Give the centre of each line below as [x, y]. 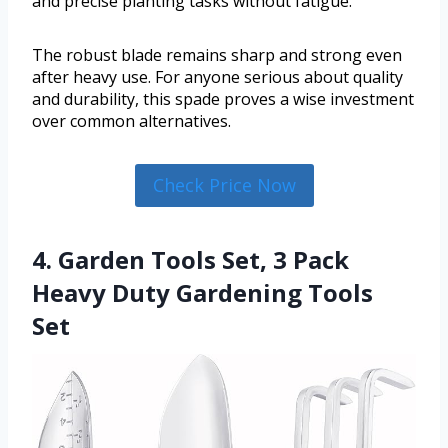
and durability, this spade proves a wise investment [223, 99]
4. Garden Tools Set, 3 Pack [190, 259]
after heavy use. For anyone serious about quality [217, 77]
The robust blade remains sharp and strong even [217, 55]
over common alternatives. [131, 121]
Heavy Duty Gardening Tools [202, 292]
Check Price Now [224, 185]
